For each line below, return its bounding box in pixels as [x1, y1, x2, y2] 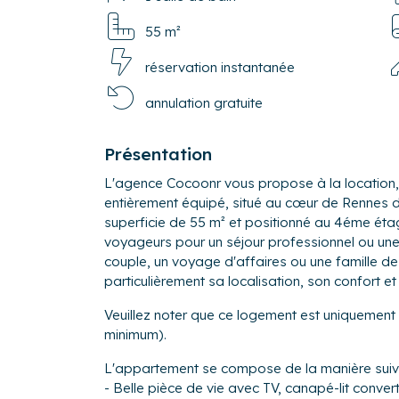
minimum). [104, 325, 167, 343]
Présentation [104, 142, 212, 165]
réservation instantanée [145, 58, 295, 76]
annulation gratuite [145, 94, 263, 111]
